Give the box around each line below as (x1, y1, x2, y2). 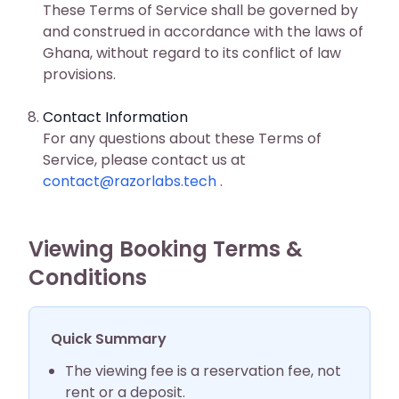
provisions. (43, 64, 116, 85)
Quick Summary (51, 329, 167, 349)
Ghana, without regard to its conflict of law (43, 43, 341, 63)
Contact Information (43, 107, 188, 127)
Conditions (28, 263, 147, 292)
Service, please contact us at (43, 150, 246, 170)
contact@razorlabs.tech (43, 171, 216, 191)
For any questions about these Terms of (43, 128, 322, 149)
